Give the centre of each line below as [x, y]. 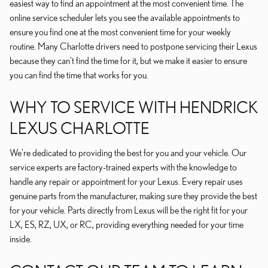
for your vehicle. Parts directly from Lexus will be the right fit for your [129, 210]
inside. [21, 239]
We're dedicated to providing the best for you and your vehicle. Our [128, 153]
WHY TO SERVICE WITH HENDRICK [134, 107]
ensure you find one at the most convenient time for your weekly [120, 32]
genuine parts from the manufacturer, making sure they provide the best [133, 196]
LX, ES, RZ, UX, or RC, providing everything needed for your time [127, 224]
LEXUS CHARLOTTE [80, 128]
